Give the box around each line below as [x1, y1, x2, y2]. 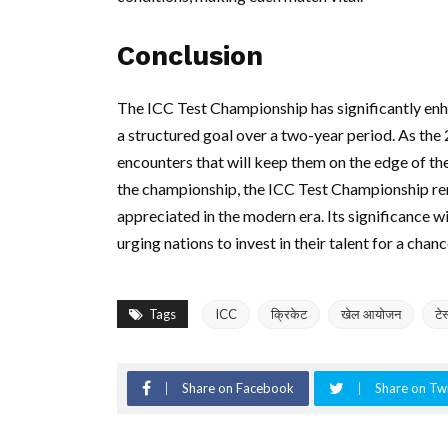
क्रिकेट [271, 306, 307, 322]
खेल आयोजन [341, 306, 401, 322]
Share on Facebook [182, 380, 294, 396]
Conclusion [117, 40, 263, 72]
